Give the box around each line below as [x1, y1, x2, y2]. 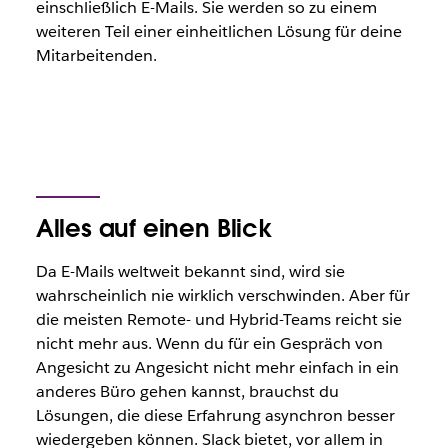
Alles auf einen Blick [35, 213, 272, 244]
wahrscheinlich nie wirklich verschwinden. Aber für [35, 285, 410, 306]
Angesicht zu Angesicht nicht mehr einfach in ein [35, 357, 399, 378]
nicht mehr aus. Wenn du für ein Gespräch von [35, 333, 383, 354]
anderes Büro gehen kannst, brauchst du [35, 381, 339, 402]
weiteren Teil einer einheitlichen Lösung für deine [35, 21, 402, 42]
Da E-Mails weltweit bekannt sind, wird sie [35, 261, 345, 282]
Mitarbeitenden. [35, 45, 157, 66]
